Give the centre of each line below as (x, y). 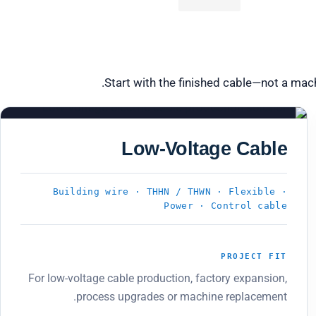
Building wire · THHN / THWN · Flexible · (170, 192)
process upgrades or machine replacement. (182, 296)
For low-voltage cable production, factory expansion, (158, 278)
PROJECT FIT (254, 256)
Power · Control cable (225, 206)
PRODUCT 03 (56, 134)
